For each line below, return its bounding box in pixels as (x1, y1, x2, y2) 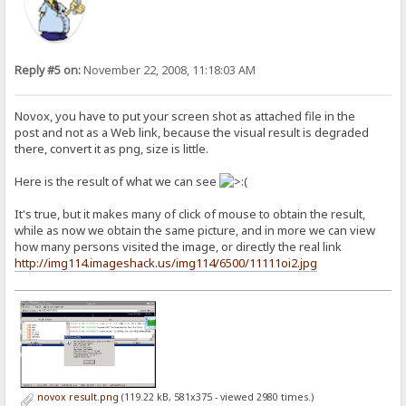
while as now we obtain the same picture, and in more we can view (14, 221, 376, 238)
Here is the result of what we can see (14, 172, 220, 189)
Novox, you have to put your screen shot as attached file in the (14, 107, 356, 124)
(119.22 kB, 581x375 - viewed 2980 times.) (118, 390, 314, 403)
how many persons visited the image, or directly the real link (14, 237, 343, 255)
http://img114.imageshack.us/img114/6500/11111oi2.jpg (14, 254, 318, 271)
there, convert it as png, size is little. (14, 140, 209, 157)
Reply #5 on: (14, 62, 82, 78)
